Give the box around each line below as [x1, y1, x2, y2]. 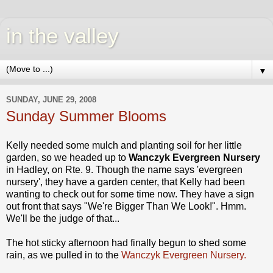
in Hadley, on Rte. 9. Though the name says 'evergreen [6, 164, 243, 175]
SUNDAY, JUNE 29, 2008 [6, 94, 96, 104]
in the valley [6, 24, 119, 48]
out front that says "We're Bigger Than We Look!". [6, 200, 221, 211]
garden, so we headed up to [6, 152, 129, 163]
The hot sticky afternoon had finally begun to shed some [6, 237, 246, 248]
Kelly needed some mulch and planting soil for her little [6, 140, 242, 151]
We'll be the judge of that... [6, 213, 119, 224]
